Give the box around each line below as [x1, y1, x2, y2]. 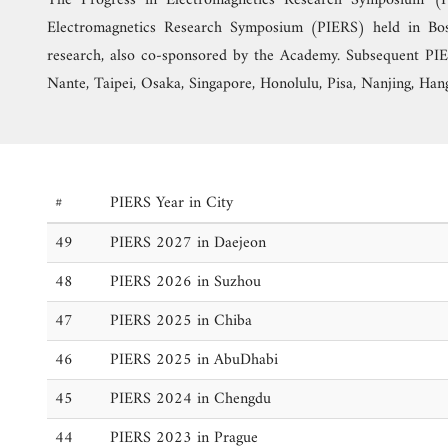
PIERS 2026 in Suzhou [110, 268, 261, 296]
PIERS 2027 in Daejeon [110, 229, 266, 257]
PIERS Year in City [110, 189, 233, 217]
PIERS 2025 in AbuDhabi [110, 346, 278, 374]
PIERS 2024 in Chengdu [110, 385, 271, 413]
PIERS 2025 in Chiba [110, 307, 252, 335]
